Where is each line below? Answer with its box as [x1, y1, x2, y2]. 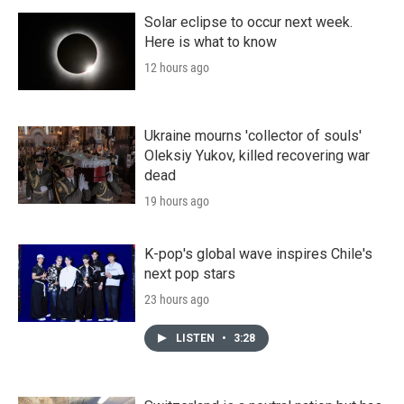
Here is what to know [144, 32, 277, 50]
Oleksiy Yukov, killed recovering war [144, 146, 370, 164]
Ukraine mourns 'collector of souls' [144, 126, 362, 144]
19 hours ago [144, 193, 209, 208]
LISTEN [176, 331, 217, 344]
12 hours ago [144, 60, 209, 75]
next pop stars [144, 264, 235, 282]
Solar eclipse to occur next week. [144, 13, 353, 31]
